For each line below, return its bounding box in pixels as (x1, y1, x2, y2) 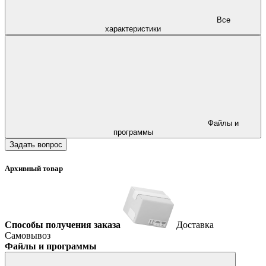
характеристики (105, 24, 161, 33)
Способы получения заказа (5, 220, 121, 230)
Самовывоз (5, 230, 50, 241)
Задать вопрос (9, 140, 62, 149)
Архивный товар (5, 164, 63, 173)
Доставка (176, 220, 214, 230)
